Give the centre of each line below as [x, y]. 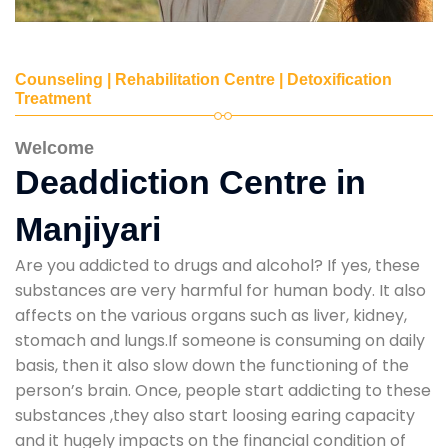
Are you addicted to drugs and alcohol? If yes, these [217, 265]
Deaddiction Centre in [190, 181]
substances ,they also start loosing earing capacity [215, 415]
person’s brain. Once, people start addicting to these [223, 390]
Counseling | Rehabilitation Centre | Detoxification [203, 79]
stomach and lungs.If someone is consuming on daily [220, 340]
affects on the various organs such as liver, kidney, [211, 315]
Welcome [54, 147]
